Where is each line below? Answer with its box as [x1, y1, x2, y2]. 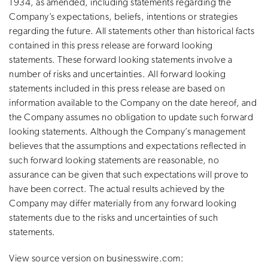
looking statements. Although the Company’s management [9, 127, 246, 137]
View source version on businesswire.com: [9, 254, 184, 264]
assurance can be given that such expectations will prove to [9, 170, 249, 180]
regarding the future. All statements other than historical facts [9, 26, 254, 36]
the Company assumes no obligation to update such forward [9, 112, 253, 123]
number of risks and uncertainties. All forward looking [9, 69, 226, 80]
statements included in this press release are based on [9, 84, 225, 94]
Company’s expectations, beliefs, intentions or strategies [9, 12, 238, 22]
